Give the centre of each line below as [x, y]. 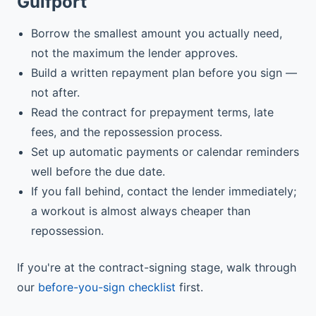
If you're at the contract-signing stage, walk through [157, 267]
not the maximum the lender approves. [134, 53]
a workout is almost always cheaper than [141, 211]
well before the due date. [98, 171]
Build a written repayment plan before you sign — [164, 73]
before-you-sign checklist [107, 287]
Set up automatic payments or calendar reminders [165, 152]
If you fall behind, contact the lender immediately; [164, 191]
